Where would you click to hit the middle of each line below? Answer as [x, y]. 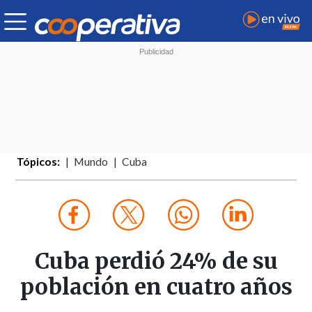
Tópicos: [39, 162]
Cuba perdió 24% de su [156, 262]
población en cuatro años [156, 287]
